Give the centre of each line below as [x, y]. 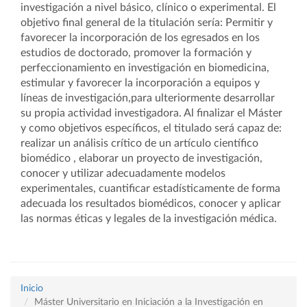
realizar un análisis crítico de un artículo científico [139, 143]
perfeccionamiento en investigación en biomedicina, [145, 68]
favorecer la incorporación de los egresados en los [140, 38]
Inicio [32, 288]
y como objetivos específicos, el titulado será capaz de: [151, 128]
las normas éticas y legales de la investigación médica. [149, 219]
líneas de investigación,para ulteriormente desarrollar [148, 98]
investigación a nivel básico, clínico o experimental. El [148, 8]
